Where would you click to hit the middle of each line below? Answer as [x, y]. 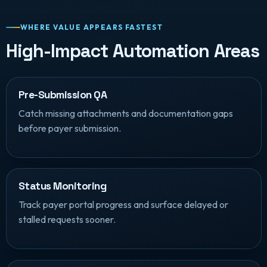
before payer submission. [69, 128]
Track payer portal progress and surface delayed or [123, 205]
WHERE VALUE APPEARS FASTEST [91, 27]
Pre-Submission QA [62, 95]
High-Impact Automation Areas [133, 51]
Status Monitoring [62, 186]
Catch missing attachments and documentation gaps [125, 113]
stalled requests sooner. [67, 220]
